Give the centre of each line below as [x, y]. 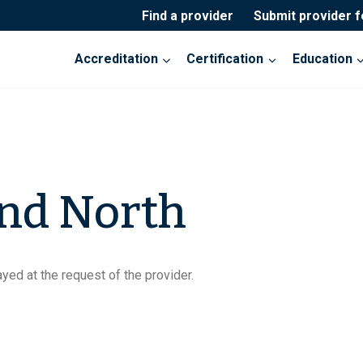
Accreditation [117, 59]
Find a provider [187, 15]
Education [322, 59]
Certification [225, 59]
